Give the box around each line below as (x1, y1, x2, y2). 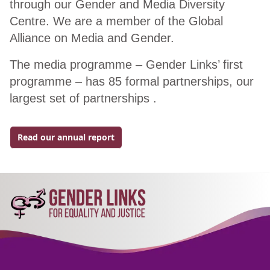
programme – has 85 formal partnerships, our (10, 75, 254, 89)
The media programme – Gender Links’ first (10, 58, 243, 72)
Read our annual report (17, 131, 115, 143)
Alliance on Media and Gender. (10, 31, 181, 45)
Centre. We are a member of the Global (10, 14, 223, 28)
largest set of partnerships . (10, 92, 160, 105)
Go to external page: (17, 136, 102, 148)
